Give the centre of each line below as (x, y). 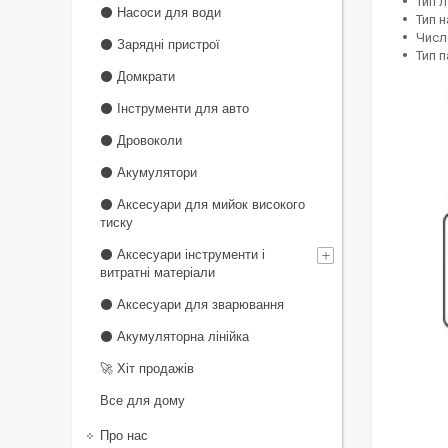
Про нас (124, 435)
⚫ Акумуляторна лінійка (174, 336)
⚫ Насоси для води (160, 12)
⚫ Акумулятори (148, 172)
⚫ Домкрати (137, 76)
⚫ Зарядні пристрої (160, 44)
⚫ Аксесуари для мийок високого (202, 204)
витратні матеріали (157, 272)
